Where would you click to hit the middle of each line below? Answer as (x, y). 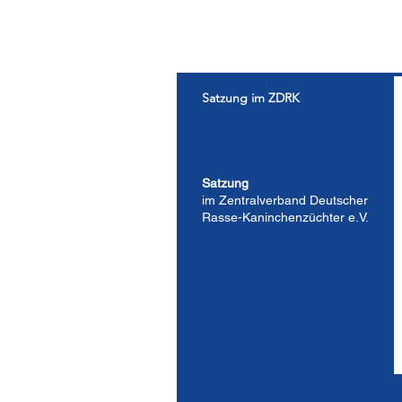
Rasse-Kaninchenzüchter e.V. (285, 217)
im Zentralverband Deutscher (285, 200)
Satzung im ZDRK (251, 98)
